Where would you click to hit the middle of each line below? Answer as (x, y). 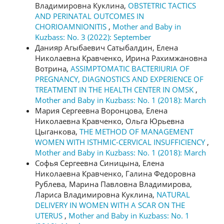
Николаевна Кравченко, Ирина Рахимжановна (121, 58)
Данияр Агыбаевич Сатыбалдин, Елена (106, 47)
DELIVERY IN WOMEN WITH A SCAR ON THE (110, 205)
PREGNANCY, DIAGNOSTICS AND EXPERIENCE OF (119, 79)
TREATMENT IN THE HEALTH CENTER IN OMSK (115, 89)
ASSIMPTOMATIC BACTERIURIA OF (130, 68)
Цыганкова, (57, 131)
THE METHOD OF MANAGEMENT (136, 131)
